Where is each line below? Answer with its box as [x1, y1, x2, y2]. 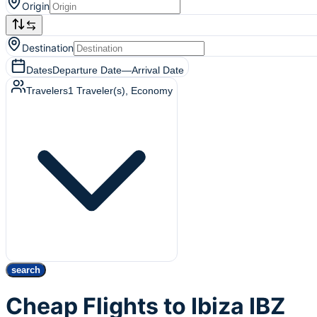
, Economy [125, 85, 173, 96]
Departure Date [52, 64, 122, 76]
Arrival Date [132, 64, 184, 76]
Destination [22, 42, 74, 54]
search [11, 265, 40, 275]
